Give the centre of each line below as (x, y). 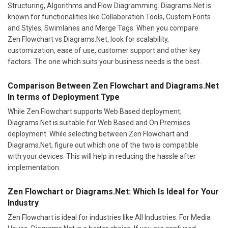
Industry (23, 203)
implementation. (34, 167)
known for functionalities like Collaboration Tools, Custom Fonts (109, 17)
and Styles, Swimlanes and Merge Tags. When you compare (103, 28)
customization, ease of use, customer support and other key (104, 50)
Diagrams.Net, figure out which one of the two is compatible (103, 145)
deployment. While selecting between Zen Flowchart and (98, 134)
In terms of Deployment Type (64, 97)
